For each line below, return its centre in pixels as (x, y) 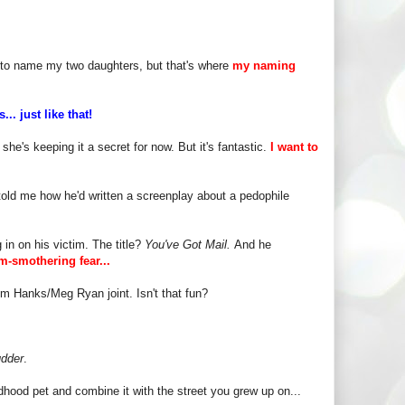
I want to (294, 146)
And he (253, 244)
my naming (264, 65)
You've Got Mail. (189, 244)
